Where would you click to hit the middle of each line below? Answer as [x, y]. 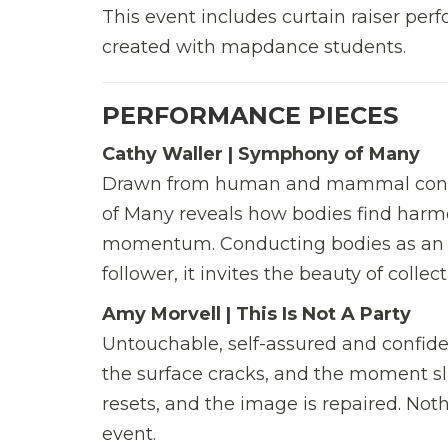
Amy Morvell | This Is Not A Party [256, 313]
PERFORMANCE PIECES [250, 115]
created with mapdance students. [254, 46]
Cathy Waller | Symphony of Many [261, 153]
